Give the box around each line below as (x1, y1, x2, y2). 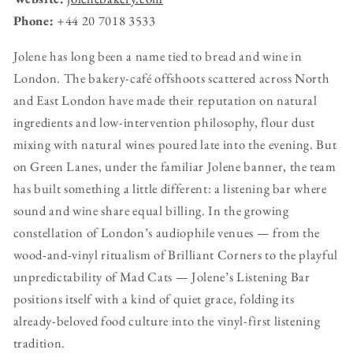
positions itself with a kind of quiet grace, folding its (13, 289, 295, 307)
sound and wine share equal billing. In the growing (13, 201, 289, 219)
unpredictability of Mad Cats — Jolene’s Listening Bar (13, 267, 310, 285)
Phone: (13, 12, 54, 30)
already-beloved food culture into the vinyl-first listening (13, 311, 321, 329)
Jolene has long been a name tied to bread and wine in (13, 46, 303, 65)
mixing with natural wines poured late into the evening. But (13, 135, 337, 153)
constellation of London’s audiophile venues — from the (13, 223, 321, 241)
